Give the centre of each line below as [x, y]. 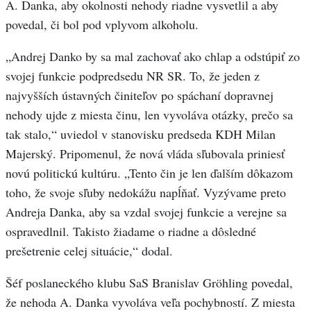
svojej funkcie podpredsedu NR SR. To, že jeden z [133, 76]
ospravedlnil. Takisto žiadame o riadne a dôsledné [131, 232]
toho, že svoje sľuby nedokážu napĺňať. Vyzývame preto [146, 193]
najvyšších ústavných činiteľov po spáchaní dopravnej [140, 95]
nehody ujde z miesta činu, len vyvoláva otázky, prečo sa [149, 115]
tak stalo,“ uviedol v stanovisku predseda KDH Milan [141, 134]
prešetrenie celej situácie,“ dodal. [89, 251]
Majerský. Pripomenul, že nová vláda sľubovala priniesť [145, 154]
